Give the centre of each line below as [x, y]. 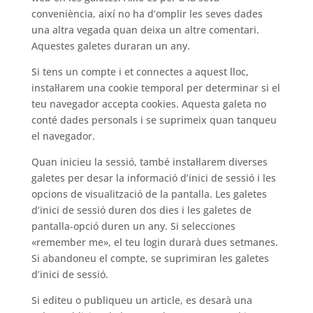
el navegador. [63, 136]
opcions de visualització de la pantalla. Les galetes [149, 194]
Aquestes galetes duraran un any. [110, 46]
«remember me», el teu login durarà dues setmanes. [154, 242]
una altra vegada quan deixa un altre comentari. [145, 30]
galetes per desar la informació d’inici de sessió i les [153, 178]
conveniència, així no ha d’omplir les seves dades [147, 14]
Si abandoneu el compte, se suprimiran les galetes [150, 258]
